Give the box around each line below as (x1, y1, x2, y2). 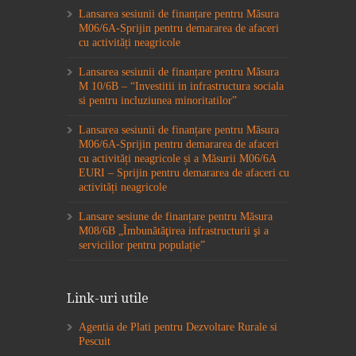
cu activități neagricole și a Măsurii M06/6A (79, 152, 276, 164)
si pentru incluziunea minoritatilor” (79, 94, 237, 106)
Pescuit (79, 335, 110, 347)
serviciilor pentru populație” (79, 238, 205, 251)
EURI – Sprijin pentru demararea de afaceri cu (79, 166, 289, 179)
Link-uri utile (67, 290, 149, 306)
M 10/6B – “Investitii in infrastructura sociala (79, 79, 284, 92)
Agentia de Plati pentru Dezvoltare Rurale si (79, 320, 277, 333)
